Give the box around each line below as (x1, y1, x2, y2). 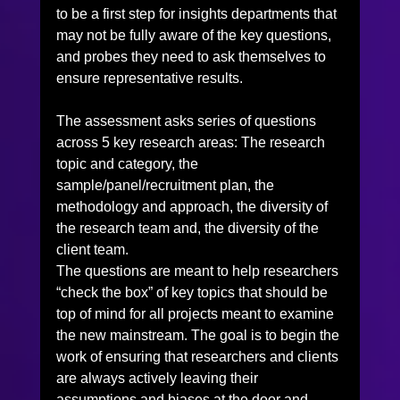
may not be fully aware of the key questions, (55, 27, 335, 43)
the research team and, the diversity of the (55, 220, 322, 236)
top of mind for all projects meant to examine (55, 305, 337, 321)
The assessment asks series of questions (55, 112, 320, 129)
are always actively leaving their (55, 370, 262, 386)
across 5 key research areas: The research (55, 134, 329, 150)
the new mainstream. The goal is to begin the (55, 327, 343, 343)
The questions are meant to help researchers (55, 262, 342, 279)
